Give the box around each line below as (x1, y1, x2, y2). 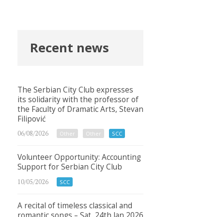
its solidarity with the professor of (17, 94, 139, 105)
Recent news (30, 39, 109, 57)
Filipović (17, 113, 46, 124)
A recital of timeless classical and (17, 200, 132, 211)
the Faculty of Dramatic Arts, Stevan (17, 104, 143, 114)
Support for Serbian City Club (17, 162, 122, 172)
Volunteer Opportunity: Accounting (17, 152, 141, 163)
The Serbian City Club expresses (17, 84, 133, 95)
